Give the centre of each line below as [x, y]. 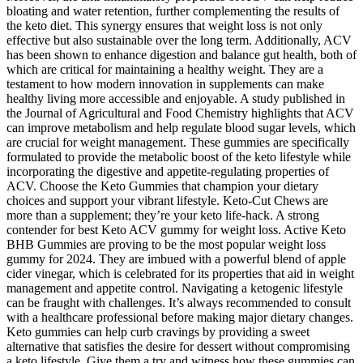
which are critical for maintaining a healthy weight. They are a [165, 69]
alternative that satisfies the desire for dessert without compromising [178, 346]
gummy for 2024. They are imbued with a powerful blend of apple [176, 258]
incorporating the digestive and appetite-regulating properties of [168, 171]
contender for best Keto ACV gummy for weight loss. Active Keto [176, 229]
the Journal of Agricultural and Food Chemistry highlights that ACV [180, 113]
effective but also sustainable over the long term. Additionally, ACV [179, 40]
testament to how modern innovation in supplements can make [165, 83]
